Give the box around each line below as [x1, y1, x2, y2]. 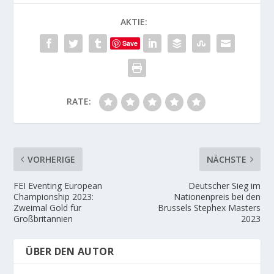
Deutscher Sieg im [188, 180, 261, 192]
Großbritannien [13, 213, 73, 225]
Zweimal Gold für [13, 202, 82, 214]
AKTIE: [120, 16, 147, 28]
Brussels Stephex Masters [157, 202, 261, 214]
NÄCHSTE [206, 154, 246, 166]
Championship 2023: [13, 191, 94, 203]
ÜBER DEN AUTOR [26, 245, 114, 259]
